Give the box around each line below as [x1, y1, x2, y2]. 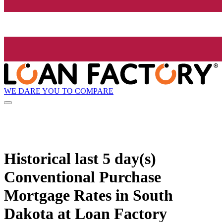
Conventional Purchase [4, 167, 161, 186]
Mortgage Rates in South [4, 186, 173, 204]
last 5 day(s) [75, 149, 156, 167]
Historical [4, 149, 75, 167]
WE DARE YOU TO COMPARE [4, 86, 113, 95]
